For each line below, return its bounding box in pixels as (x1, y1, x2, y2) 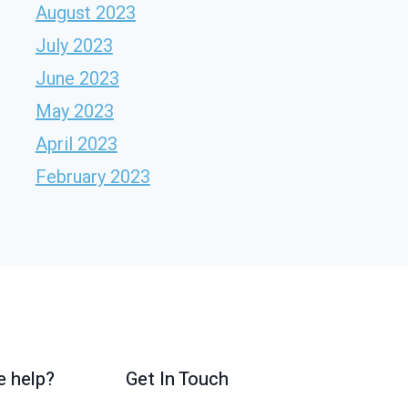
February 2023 (35, 165, 150, 188)
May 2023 (35, 99, 114, 122)
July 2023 (35, 34, 113, 56)
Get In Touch (125, 366, 229, 393)
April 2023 (35, 132, 117, 155)
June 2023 (35, 66, 119, 89)
